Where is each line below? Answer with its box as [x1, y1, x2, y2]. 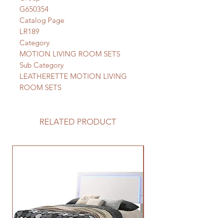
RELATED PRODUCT [39, 117, 116, 127]
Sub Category [19, 60, 64, 70]
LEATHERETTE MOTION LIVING [19, 72, 127, 81]
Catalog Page [19, 16, 64, 25]
